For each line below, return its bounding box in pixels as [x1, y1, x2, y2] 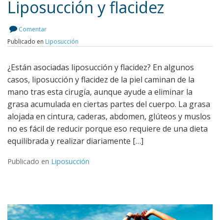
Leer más [87, 34, 123, 46]
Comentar [19, 25, 47, 33]
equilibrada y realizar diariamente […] [7, 135, 143, 146]
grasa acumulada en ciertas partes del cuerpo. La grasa [7, 98, 210, 110]
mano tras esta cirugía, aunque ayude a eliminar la [7, 86, 192, 97]
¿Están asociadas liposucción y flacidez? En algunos [7, 61, 194, 73]
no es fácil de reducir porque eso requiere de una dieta [7, 123, 208, 134]
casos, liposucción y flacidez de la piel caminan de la [7, 74, 194, 85]
